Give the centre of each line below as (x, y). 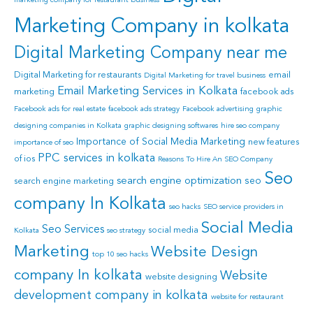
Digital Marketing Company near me (151, 53)
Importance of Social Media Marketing (161, 142)
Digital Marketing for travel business (205, 75)
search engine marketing (64, 181)
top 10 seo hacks (120, 254)
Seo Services (73, 230)
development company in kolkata (111, 295)
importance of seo (44, 143)
